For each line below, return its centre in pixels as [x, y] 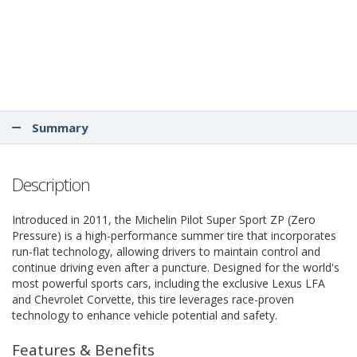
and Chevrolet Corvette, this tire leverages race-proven [153, 299]
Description [51, 184]
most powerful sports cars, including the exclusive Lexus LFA [169, 283]
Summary [59, 127]
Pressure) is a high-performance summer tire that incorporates [174, 235]
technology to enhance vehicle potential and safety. [145, 315]
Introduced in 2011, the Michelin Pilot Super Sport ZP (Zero [164, 220]
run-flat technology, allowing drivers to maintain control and [166, 251]
